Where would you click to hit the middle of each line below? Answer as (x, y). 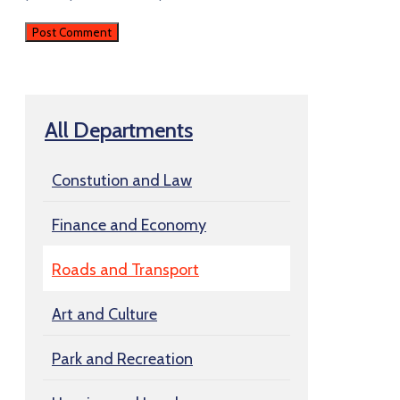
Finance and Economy (129, 225)
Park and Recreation (122, 358)
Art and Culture (104, 314)
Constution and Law (122, 180)
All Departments (119, 129)
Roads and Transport (125, 269)
